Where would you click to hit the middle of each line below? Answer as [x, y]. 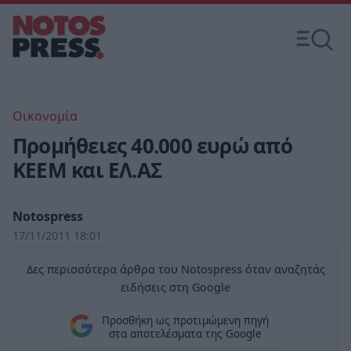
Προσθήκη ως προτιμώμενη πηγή [185, 320]
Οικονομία [45, 116]
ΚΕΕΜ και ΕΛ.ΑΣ [87, 170]
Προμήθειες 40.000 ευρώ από [152, 146]
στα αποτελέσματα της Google [185, 334]
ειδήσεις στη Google [175, 287]
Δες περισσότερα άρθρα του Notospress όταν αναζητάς [175, 269]
